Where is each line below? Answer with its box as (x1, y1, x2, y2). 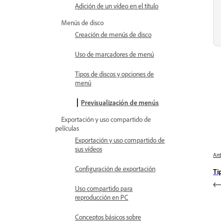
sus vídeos (75, 145, 102, 153)
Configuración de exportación (75, 164, 155, 173)
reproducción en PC (75, 193, 128, 201)
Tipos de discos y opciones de (75, 70, 154, 78)
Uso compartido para (75, 184, 133, 192)
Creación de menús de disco (75, 30, 151, 38)
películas (55, 124, 79, 132)
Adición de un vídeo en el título (75, 1, 158, 10)
